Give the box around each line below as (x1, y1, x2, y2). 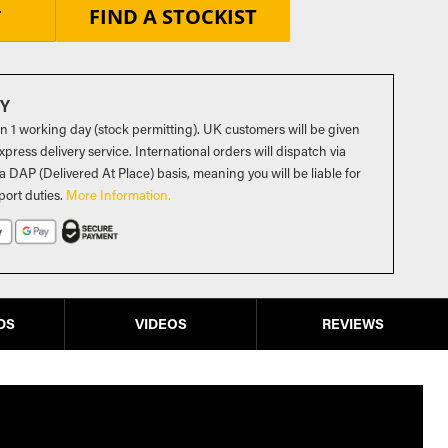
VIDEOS (134, 314, 187, 334)
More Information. (66, 185, 172, 203)
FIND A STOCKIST (89, 2, 258, 30)
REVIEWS (321, 314, 384, 334)
